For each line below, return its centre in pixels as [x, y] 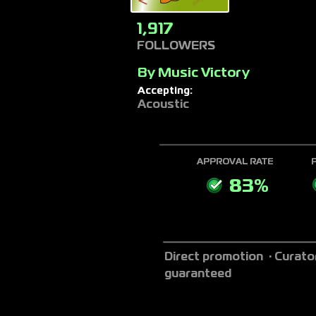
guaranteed [198, 274]
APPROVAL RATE [235, 162]
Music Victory [204, 73]
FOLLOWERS [176, 47]
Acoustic [163, 105]
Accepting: [165, 91]
